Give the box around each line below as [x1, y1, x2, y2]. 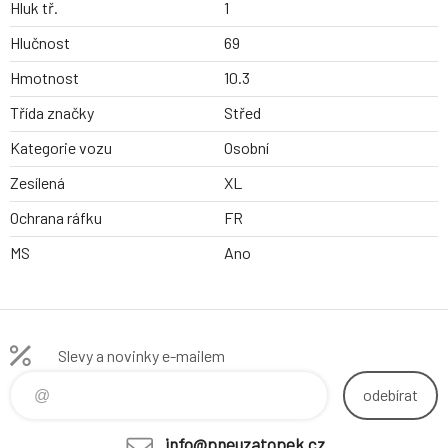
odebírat [363, 385, 418, 405]
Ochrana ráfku [10, 208, 102, 228]
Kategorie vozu [10, 138, 112, 158]
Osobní [224, 138, 269, 158]
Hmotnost [10, 68, 79, 88]
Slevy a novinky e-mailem [58, 346, 225, 366]
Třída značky [10, 103, 94, 123]
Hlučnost [10, 33, 70, 53]
